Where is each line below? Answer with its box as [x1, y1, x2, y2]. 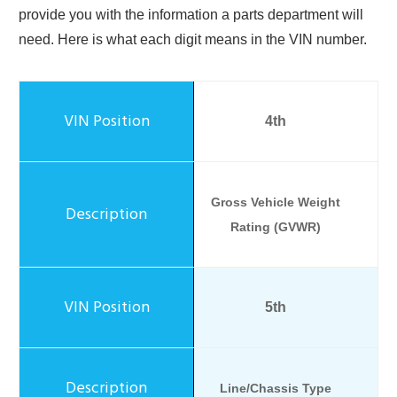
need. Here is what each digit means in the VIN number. [19, 32, 367, 48]
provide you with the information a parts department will [19, 7, 363, 23]
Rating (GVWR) [230, 220, 321, 235]
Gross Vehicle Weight [210, 195, 340, 210]
